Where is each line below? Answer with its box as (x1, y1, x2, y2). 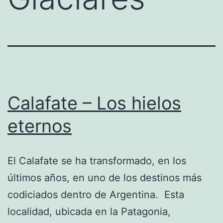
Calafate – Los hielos (7, 92, 181, 114)
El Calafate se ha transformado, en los (7, 154, 186, 167)
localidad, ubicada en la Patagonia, (7, 205, 171, 218)
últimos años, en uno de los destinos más (7, 171, 202, 184)
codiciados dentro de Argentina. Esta (7, 188, 184, 201)
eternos (7, 114, 72, 137)
